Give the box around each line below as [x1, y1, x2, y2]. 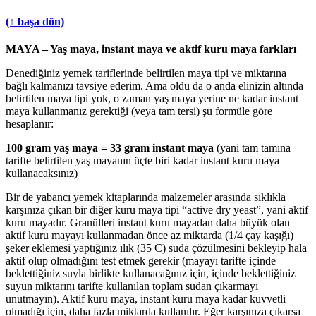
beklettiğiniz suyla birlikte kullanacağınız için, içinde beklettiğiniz [6, 267, 296, 279]
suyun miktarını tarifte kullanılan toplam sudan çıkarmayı [6, 279, 258, 292]
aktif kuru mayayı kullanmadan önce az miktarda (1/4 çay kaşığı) [6, 229, 293, 241]
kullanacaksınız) [6, 166, 78, 179]
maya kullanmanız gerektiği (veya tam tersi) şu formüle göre [6, 104, 272, 117]
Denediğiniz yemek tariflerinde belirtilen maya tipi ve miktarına [6, 66, 286, 79]
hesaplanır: [6, 117, 54, 130]
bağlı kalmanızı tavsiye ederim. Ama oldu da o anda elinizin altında [6, 79, 303, 92]
